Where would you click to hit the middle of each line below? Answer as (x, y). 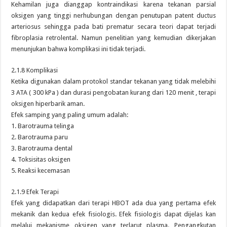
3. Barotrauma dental (42, 148)
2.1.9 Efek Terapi (35, 192)
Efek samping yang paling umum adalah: (70, 115)
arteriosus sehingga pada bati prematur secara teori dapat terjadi (113, 27)
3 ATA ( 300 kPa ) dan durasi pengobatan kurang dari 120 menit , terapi (113, 92)
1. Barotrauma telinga (43, 126)
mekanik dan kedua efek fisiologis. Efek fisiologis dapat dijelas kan (113, 214)
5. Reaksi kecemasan (41, 171)
